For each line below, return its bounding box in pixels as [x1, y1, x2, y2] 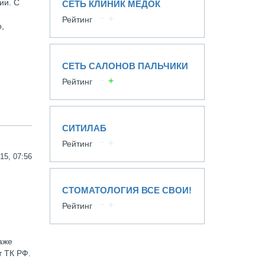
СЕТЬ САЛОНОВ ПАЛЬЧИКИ [62, 61, 188, 71]
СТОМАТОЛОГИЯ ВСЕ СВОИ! [62, 185, 192, 195]
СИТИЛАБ [62, 123, 106, 133]
